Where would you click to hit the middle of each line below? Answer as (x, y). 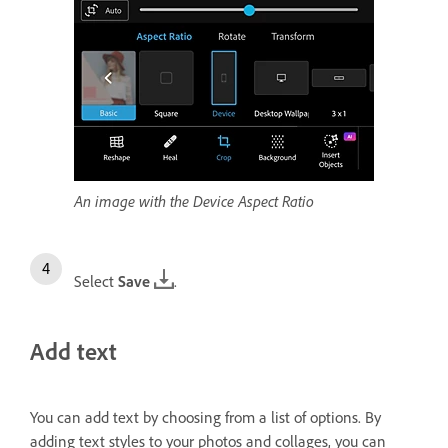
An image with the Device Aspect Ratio (194, 201)
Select (96, 281)
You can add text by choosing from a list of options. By (205, 417)
